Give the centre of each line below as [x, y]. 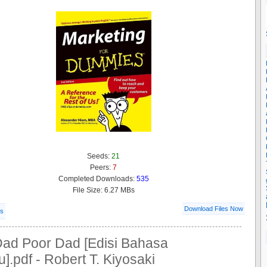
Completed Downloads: [97, 178]
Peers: [101, 167]
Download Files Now [214, 208]
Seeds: [99, 156]
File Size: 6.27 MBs [103, 190]
